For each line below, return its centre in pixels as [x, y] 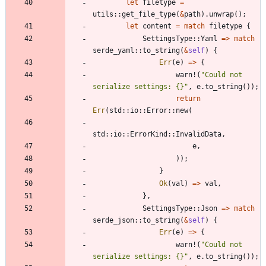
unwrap [221, 15]
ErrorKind [149, 134]
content [157, 26]
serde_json [113, 221]
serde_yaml [113, 51]
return [188, 99]
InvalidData [199, 134]
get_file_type [149, 15]
